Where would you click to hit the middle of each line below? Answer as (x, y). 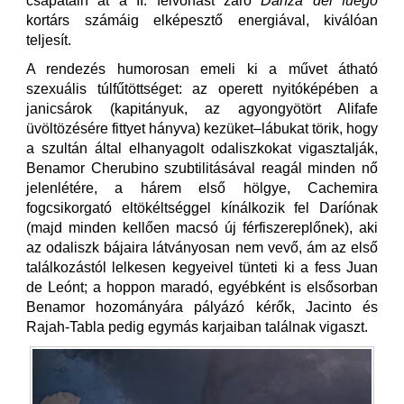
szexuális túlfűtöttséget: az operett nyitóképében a (202, 89)
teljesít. (49, 41)
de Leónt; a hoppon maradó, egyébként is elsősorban (202, 288)
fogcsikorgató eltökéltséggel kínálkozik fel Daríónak (202, 208)
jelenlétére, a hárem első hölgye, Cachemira (202, 188)
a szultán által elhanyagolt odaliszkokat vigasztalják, (202, 149)
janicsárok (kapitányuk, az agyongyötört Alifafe (202, 109)
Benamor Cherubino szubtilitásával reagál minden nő (202, 169)
